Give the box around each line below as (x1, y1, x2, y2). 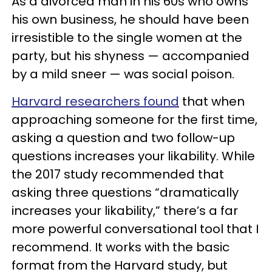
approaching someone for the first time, (12, 111, 257, 128)
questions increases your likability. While (12, 148, 255, 165)
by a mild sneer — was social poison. (12, 66, 234, 83)
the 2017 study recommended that (12, 166, 224, 183)
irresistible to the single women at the (12, 29, 242, 46)
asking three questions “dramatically (12, 184, 239, 201)
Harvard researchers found (12, 93, 179, 110)
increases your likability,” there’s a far (12, 202, 238, 219)
